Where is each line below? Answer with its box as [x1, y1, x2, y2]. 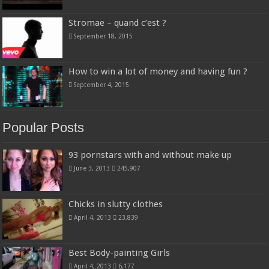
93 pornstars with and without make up [68, 150, 232, 161]
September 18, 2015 [74, 32, 133, 40]
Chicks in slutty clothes [68, 198, 163, 210]
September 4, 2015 [74, 81, 130, 89]
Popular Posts [2, 120, 85, 136]
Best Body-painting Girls [68, 247, 171, 258]
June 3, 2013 [74, 165, 110, 172]
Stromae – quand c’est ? [68, 17, 167, 29]
